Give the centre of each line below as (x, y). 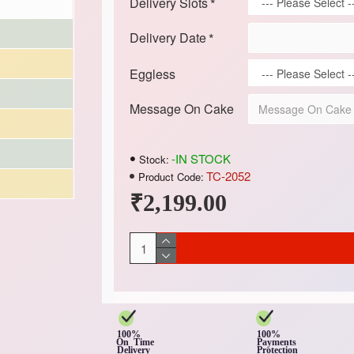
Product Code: (171, 176)
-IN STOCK (201, 158)
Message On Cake (181, 109)
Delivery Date (168, 38)
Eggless (152, 74)
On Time (144, 343)
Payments (277, 343)
